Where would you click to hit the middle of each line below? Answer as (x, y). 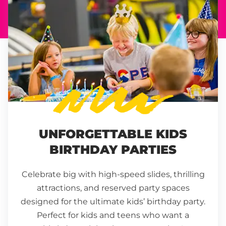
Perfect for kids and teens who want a (113, 215)
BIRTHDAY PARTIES (113, 150)
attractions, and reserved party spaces (113, 188)
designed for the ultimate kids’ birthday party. (113, 202)
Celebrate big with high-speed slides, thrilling (113, 175)
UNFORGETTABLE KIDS (113, 134)
